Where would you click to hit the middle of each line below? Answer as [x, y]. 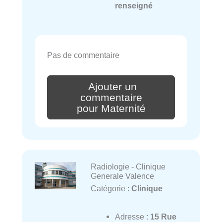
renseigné [134, 6]
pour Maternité [111, 108]
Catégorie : [111, 189]
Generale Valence [122, 176]
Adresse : [132, 216]
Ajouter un [112, 86]
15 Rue [163, 216]
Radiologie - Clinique [128, 167]
